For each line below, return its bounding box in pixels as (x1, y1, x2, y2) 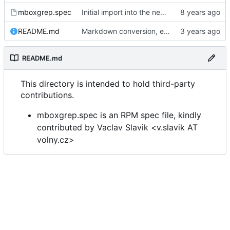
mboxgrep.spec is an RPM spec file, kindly (37, 110, 201, 121)
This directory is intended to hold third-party (21, 79, 195, 89)
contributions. (21, 90, 74, 101)
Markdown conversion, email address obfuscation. (164, 27, 170, 36)
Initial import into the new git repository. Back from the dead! (160, 8, 166, 17)
